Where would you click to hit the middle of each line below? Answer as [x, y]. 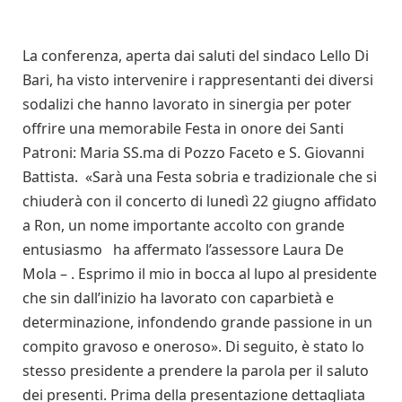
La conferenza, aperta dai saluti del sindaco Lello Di [196, 55]
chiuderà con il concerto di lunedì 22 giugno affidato [200, 201]
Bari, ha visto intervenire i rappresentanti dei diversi [198, 79]
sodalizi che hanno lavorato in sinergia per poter [187, 104]
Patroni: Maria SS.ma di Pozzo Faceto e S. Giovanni [193, 152]
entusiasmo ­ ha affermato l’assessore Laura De [183, 249]
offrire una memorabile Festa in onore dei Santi [183, 128]
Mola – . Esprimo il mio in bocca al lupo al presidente [200, 273]
